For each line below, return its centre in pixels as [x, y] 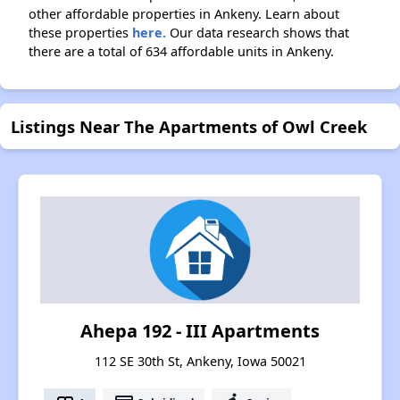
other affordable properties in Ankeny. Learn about [184, 14]
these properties [80, 33]
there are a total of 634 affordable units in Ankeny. [181, 52]
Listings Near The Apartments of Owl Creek [189, 127]
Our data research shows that [258, 33]
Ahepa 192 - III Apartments [200, 331]
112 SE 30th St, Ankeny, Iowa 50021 [200, 362]
